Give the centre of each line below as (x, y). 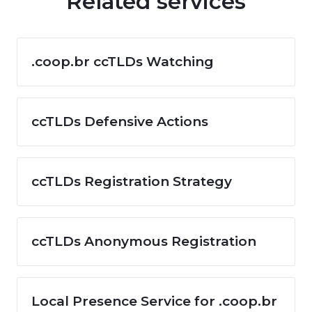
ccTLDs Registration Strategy (132, 181)
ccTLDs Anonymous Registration (144, 241)
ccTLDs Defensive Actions (120, 121)
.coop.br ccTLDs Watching (123, 61)
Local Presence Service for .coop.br (154, 301)
